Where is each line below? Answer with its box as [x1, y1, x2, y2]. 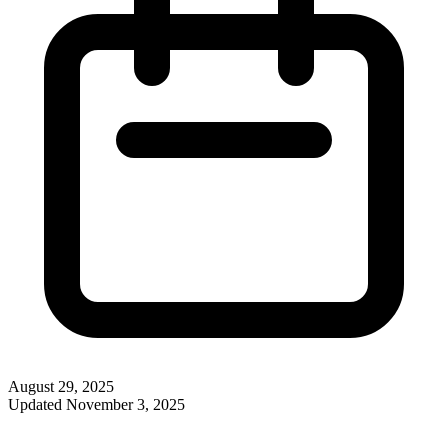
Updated [8, 395, 66, 413]
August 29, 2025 [8, 377, 114, 395]
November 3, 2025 [66, 395, 185, 413]
